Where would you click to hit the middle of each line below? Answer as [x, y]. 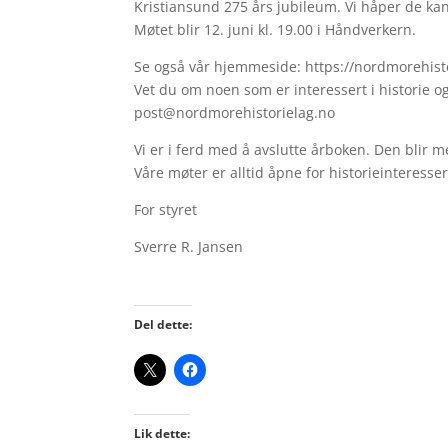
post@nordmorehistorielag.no [235, 112]
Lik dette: [162, 433]
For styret [166, 209]
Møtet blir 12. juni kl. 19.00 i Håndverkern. [275, 29]
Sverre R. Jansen [189, 246]
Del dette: [163, 324]
